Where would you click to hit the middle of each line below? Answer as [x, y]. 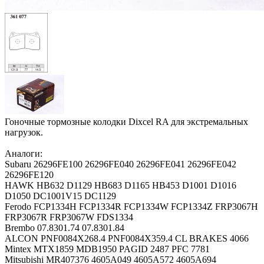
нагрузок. [24, 132]
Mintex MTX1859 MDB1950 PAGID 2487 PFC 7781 [107, 249]
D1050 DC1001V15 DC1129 [60, 196]
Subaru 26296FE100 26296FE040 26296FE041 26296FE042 [121, 164]
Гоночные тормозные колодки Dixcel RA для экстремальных [126, 121]
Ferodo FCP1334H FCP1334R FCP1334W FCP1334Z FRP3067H [131, 206]
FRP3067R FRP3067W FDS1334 [69, 217]
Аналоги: [24, 153]
